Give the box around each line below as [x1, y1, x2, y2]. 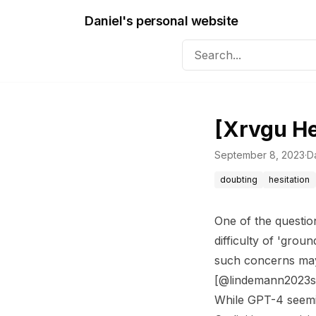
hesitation [269, 174, 310, 185]
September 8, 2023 [214, 149, 305, 161]
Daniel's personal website [85, 13, 238, 28]
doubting [220, 174, 257, 185]
